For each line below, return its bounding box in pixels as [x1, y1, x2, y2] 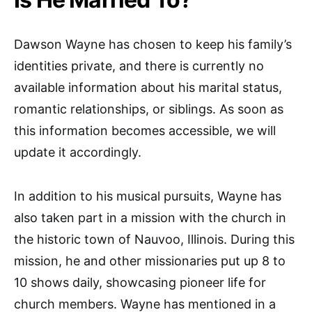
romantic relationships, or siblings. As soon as [14, 102, 283, 117]
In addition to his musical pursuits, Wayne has [14, 189, 281, 204]
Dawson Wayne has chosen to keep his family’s [14, 37, 292, 52]
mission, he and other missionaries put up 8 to [14, 253, 286, 269]
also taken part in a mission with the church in [14, 210, 286, 226]
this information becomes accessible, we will [14, 123, 276, 139]
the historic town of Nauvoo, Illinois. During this [14, 232, 295, 247]
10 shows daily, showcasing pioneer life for [14, 275, 266, 290]
